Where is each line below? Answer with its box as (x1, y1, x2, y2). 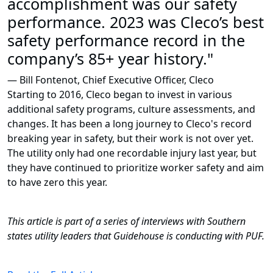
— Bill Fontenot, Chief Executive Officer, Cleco (7, 73, 214, 87)
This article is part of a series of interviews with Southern (7, 214, 246, 229)
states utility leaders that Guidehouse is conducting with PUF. (7, 229, 264, 243)
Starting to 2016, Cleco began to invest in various (7, 88, 232, 102)
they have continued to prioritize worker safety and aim (7, 161, 264, 175)
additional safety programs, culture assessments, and (7, 102, 255, 116)
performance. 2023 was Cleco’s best (7, 12, 264, 33)
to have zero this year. (7, 175, 107, 190)
